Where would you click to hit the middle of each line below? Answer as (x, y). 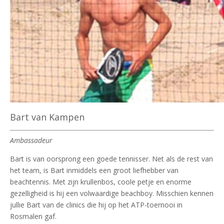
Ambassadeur (31, 140)
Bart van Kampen (47, 117)
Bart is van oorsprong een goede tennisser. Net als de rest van (111, 158)
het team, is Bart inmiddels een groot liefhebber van (94, 170)
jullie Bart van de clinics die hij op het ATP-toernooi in (96, 204)
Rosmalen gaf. (33, 216)
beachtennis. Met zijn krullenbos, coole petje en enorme (101, 181)
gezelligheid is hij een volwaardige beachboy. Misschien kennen (112, 193)
